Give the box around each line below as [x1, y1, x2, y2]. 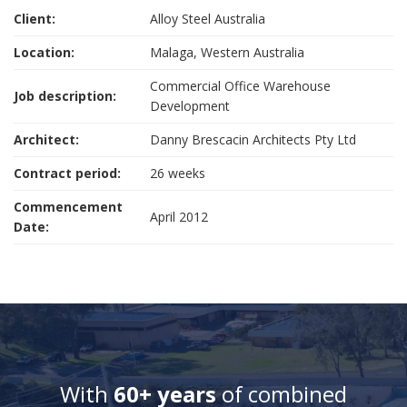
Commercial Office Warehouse [150, 76, 331, 94]
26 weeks [150, 164, 205, 182]
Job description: [14, 86, 116, 104]
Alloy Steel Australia [150, 9, 265, 27]
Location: [14, 43, 74, 61]
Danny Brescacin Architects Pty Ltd [150, 130, 356, 148]
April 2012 [150, 207, 208, 225]
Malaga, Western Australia [150, 43, 304, 61]
